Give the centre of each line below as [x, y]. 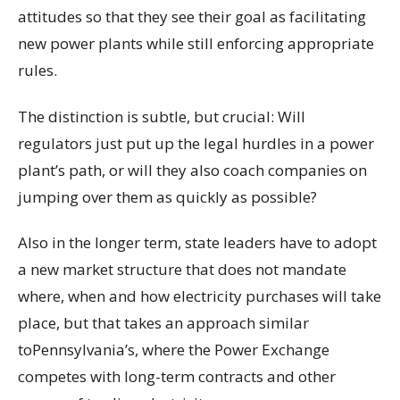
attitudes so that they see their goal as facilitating [192, 17]
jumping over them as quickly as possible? [167, 196]
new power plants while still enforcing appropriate [196, 44]
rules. [37, 71]
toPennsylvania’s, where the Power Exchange [174, 349]
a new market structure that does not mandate [182, 269]
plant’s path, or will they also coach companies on [192, 170]
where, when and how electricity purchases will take [200, 296]
